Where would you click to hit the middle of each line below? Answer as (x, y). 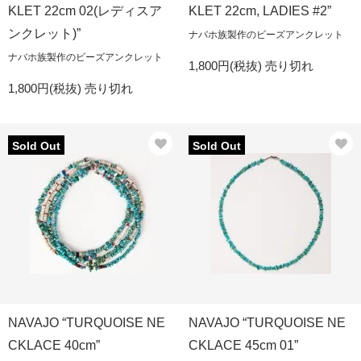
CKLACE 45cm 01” (243, 345)
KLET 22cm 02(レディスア (85, 11)
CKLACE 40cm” (54, 345)
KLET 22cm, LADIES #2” (260, 11)
